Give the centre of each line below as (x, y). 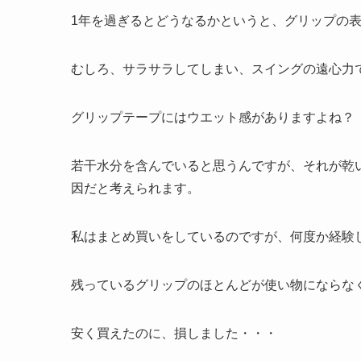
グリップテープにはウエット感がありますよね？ (213, 118)
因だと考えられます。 (135, 189)
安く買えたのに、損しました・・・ (174, 334)
